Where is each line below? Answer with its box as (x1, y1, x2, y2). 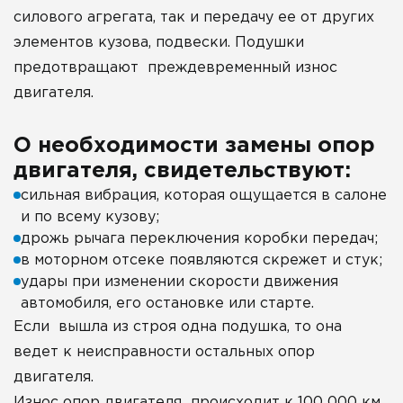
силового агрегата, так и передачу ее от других (13, 11, 374, 25)
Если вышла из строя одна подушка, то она (13, 320, 342, 335)
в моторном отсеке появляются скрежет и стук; (21, 254, 382, 268)
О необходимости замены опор (13, 136, 375, 157)
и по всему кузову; (21, 210, 159, 225)
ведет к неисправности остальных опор (13, 345, 315, 360)
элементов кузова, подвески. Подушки (13, 36, 304, 50)
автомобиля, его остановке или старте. (21, 297, 314, 311)
